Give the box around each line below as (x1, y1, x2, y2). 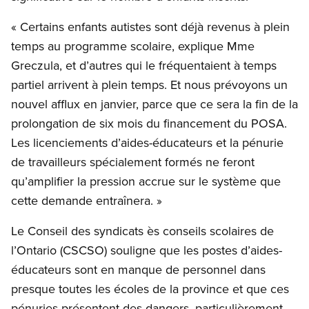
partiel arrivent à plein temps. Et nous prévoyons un (11, 76, 288, 94)
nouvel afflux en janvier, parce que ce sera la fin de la (11, 95, 298, 113)
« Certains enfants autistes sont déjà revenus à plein (11, 18, 290, 36)
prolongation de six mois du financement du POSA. (11, 114, 287, 132)
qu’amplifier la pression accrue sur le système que (11, 172, 281, 190)
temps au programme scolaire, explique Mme (11, 37, 255, 55)
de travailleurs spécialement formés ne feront (11, 153, 255, 171)
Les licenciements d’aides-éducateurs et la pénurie (11, 134, 283, 152)
